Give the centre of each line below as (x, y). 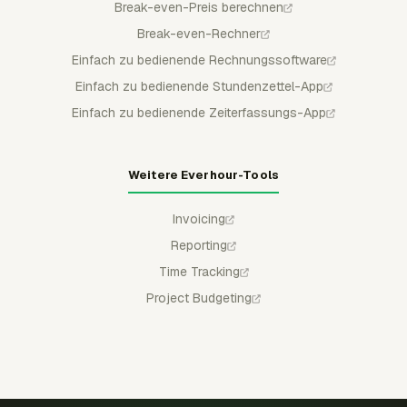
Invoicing (199, 219)
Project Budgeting (199, 298)
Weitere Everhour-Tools (203, 175)
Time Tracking (199, 272)
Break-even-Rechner (199, 34)
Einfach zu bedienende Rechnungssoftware (199, 60)
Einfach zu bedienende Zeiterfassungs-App (199, 113)
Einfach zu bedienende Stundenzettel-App (199, 86)
